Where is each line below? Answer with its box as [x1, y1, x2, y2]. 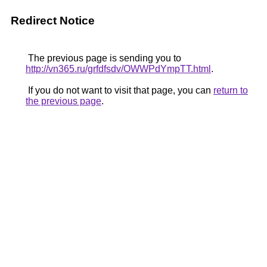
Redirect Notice [11, 14, 95, 27]
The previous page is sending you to [26, 53, 181, 63]
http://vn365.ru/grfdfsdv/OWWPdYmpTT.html [26, 64, 211, 74]
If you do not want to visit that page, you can [26, 85, 213, 95]
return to [213, 85, 248, 95]
